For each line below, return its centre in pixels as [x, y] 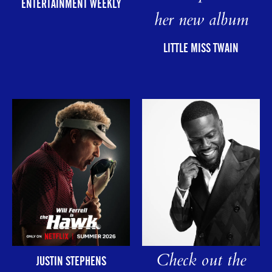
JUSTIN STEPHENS [71, 261]
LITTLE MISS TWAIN [201, 48]
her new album [201, 21]
